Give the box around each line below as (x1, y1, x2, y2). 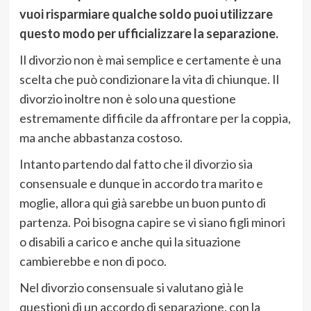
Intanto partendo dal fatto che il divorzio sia (19, 155, 253, 171)
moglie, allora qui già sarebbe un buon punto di (19, 194, 266, 210)
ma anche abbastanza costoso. (19, 129, 183, 145)
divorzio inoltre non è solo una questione (19, 90, 236, 106)
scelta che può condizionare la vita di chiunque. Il (19, 71, 279, 87)
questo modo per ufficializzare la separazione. (19, 25, 278, 41)
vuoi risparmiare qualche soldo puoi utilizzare (19, 6, 273, 22)
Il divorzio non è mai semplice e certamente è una (19, 51, 281, 67)
